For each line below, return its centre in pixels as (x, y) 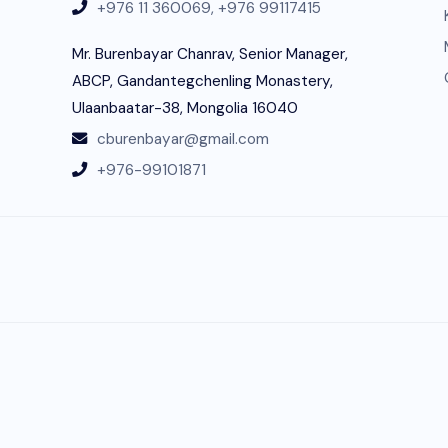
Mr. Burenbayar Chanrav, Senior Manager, (210, 54)
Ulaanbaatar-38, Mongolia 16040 (185, 108)
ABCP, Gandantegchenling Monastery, (202, 81)
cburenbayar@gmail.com (183, 139)
